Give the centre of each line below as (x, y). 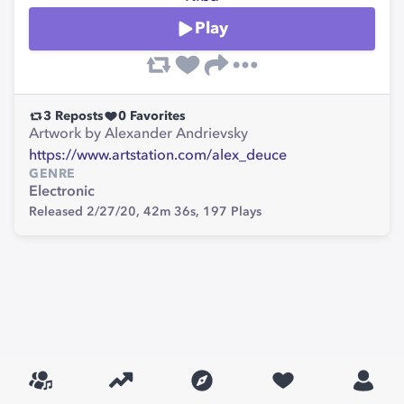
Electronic (62, 192)
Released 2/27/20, (86, 212)
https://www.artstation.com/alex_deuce (158, 156)
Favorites (156, 116)
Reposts (78, 116)
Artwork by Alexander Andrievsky (138, 134)
